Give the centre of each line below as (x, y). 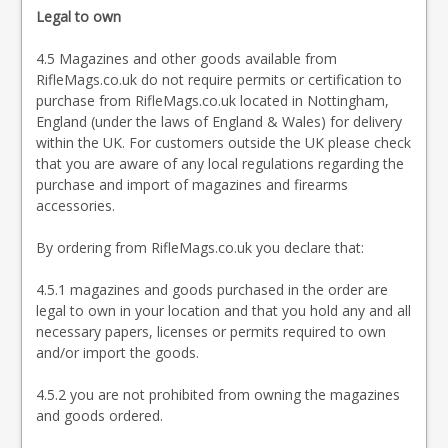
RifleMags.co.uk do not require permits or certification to (219, 79)
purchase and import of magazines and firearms (192, 184)
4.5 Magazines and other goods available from (186, 58)
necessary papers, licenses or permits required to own (211, 331)
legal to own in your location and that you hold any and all (223, 310)
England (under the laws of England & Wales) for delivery (219, 121)
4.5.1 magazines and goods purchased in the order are (212, 289)
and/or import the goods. (117, 352)
